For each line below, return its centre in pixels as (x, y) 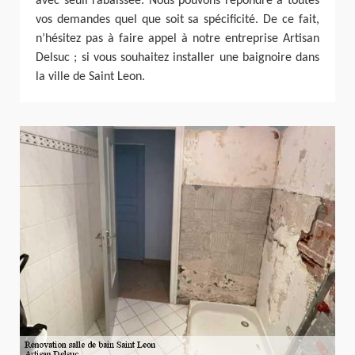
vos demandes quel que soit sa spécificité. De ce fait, (177, 20)
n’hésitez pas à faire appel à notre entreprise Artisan (177, 39)
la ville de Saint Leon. (90, 77)
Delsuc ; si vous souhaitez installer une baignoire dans (177, 58)
